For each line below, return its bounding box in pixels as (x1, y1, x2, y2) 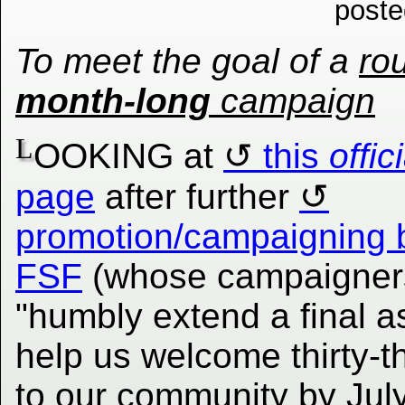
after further (95, 177, 299, 217)
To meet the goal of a (15, 42, 359, 81)
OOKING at (33, 137, 223, 176)
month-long (15, 81, 211, 121)
